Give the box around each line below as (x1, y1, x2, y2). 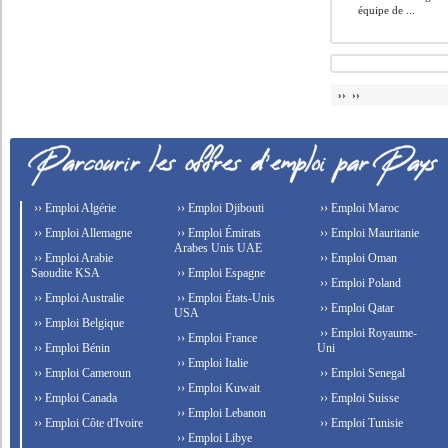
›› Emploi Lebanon (174, 406, 267, 420)
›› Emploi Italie (174, 356, 249, 370)
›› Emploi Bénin (31, 341, 111, 355)
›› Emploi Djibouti (174, 201, 265, 215)
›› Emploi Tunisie (316, 416, 403, 430)
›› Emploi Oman (316, 251, 397, 265)
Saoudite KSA (31, 266, 101, 280)
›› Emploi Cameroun (31, 366, 132, 380)
